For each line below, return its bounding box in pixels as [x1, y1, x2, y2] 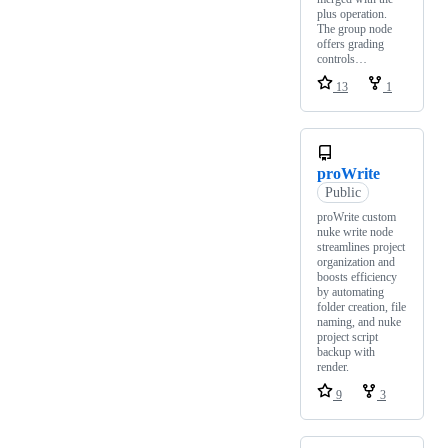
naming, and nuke [317, 314, 401, 329]
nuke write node [317, 224, 393, 239]
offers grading [317, 36, 384, 51]
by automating [317, 284, 384, 299]
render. [317, 359, 349, 374]
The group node [317, 21, 392, 36]
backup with [317, 344, 375, 359]
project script [317, 329, 378, 344]
